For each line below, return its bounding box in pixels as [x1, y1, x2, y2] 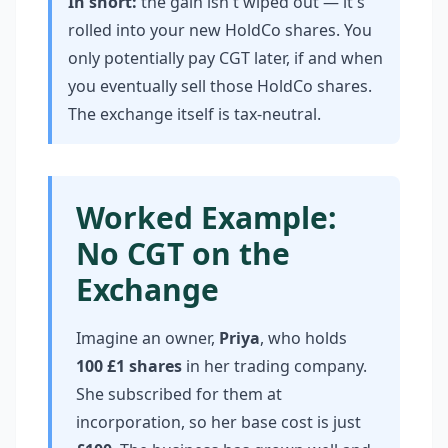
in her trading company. [182, 355, 367, 377]
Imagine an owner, [76, 327, 219, 349]
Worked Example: [76, 197, 337, 238]
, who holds [260, 327, 347, 349]
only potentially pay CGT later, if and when [68, 47, 383, 69]
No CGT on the [76, 233, 290, 274]
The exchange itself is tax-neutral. [68, 103, 321, 125]
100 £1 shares [76, 355, 182, 377]
